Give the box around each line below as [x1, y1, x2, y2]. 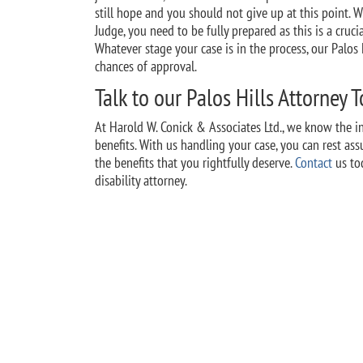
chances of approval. [95, 57, 197, 75]
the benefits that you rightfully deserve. [95, 153, 295, 172]
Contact [295, 153, 332, 172]
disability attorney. [95, 171, 187, 190]
